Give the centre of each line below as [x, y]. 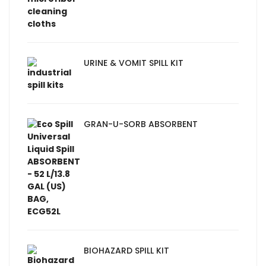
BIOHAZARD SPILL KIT [126, 251]
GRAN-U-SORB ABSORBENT [141, 124]
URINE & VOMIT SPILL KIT [134, 63]
